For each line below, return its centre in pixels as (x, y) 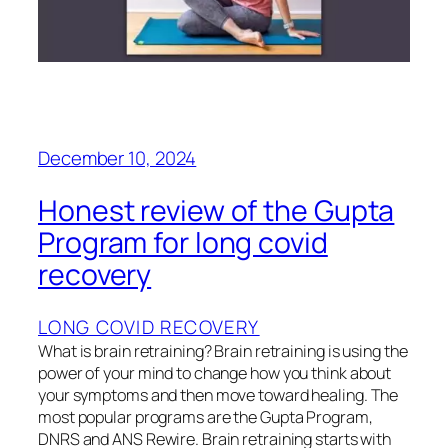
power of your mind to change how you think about (215, 372)
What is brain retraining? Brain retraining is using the (223, 350)
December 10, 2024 (117, 158)
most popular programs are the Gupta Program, (205, 416)
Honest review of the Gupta (216, 210)
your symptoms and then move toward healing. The (218, 394)
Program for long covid (183, 242)
